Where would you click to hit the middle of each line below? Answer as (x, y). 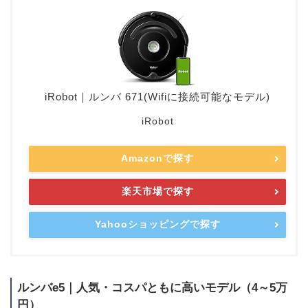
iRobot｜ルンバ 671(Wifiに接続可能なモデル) (157, 97)
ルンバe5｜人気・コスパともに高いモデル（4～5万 (152, 287)
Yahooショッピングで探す (157, 224)
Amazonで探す (157, 158)
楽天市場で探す (157, 191)
